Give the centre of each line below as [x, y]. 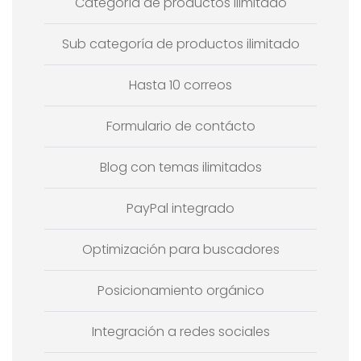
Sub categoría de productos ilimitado [180, 44]
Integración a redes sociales [180, 331]
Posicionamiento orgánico [180, 290]
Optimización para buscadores [180, 249]
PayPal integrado [180, 208]
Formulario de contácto [180, 126]
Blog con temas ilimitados [180, 167]
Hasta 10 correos [180, 85]
